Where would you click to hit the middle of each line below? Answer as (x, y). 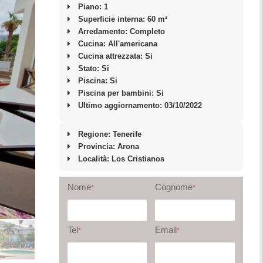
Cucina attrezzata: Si (115, 56)
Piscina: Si (97, 81)
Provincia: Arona (108, 146)
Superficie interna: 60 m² (122, 19)
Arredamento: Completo (121, 31)
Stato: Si (93, 68)
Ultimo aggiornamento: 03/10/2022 (140, 105)
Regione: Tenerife (109, 134)
